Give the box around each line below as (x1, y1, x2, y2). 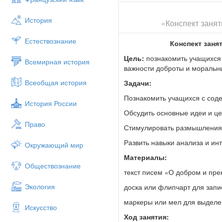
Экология (25, 181, 55, 191)
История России (25, 98, 77, 108)
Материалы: (124, 152, 167, 163)
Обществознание (25, 161, 81, 170)
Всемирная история (25, 56, 90, 66)
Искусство (25, 202, 57, 212)
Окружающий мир (25, 140, 83, 150)
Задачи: (124, 78, 152, 88)
